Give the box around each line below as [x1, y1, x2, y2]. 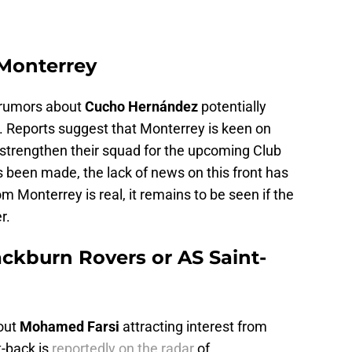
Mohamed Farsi [20, 318, 119, 335]
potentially [198, 98, 266, 115]
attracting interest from [119, 318, 267, 335]
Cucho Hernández [85, 98, 198, 115]
